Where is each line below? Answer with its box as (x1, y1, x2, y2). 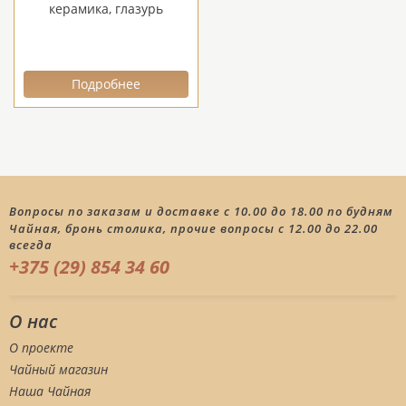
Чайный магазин (9, 361, 108, 378)
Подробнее (72, 75, 140, 92)
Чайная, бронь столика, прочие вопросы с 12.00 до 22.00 (9, 220, 378, 237)
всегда (9, 237, 53, 253)
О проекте (9, 339, 73, 356)
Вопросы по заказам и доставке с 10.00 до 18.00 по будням (9, 203, 393, 219)
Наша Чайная (9, 382, 91, 400)
